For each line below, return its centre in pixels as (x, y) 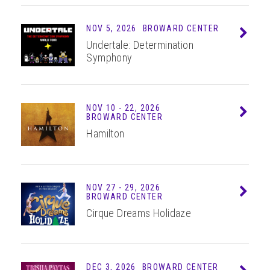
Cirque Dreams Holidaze (139, 213)
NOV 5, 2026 (111, 29)
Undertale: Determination (140, 45)
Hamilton (105, 133)
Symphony (109, 58)
